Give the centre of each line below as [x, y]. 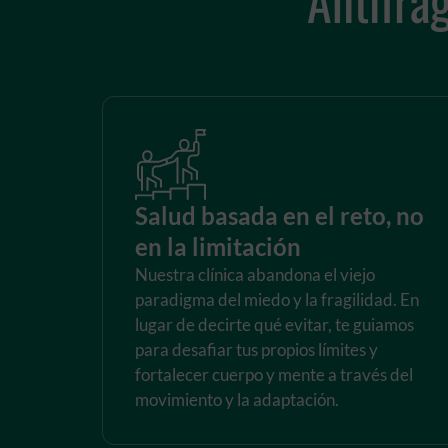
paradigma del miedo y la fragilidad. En [277, 299]
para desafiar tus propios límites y [256, 349]
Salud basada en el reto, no [279, 215]
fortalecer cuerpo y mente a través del [274, 374]
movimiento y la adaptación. [237, 399]
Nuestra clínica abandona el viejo [255, 274]
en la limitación [218, 246]
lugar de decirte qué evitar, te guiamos [274, 324]
